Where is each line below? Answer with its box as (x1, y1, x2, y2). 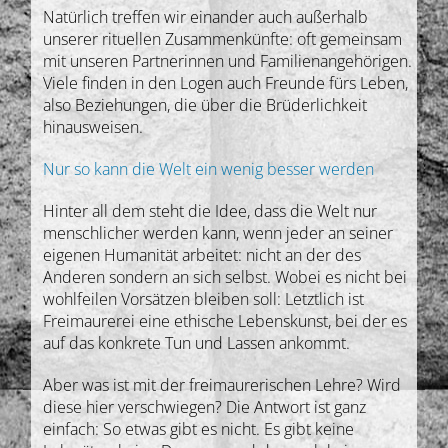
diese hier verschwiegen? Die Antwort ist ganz (43, 395, 367, 418)
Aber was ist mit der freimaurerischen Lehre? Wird (43, 373, 402, 396)
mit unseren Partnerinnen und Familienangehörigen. (43, 49, 413, 72)
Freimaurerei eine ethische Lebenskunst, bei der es (43, 309, 408, 332)
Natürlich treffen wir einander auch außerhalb (43, 5, 369, 28)
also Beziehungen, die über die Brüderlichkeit (43, 93, 368, 116)
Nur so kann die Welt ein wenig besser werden (43, 157, 375, 180)
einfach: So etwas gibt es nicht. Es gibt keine (43, 417, 355, 440)
